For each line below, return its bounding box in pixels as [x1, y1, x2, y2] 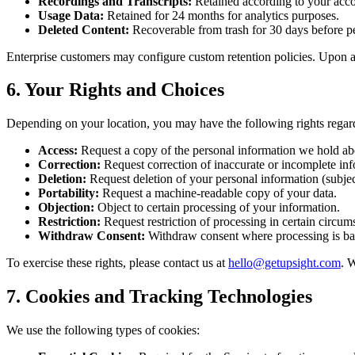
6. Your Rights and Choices [6, 79, 224, 101]
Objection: [38, 200, 94, 215]
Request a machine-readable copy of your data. [99, 186, 337, 200]
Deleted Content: [38, 22, 129, 36]
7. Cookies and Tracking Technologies [6, 286, 312, 307]
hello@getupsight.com [228, 256, 341, 270]
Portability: [38, 186, 99, 200]
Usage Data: [38, 8, 104, 22]
